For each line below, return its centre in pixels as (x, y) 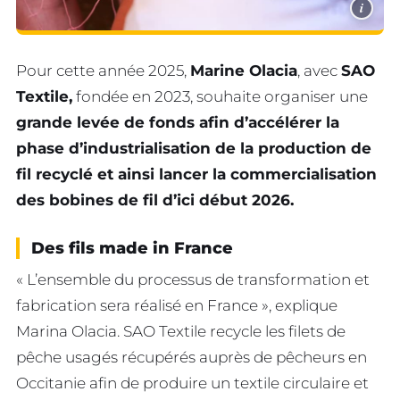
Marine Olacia (244, 70)
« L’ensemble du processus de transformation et (193, 279)
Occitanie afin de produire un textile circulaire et (192, 383)
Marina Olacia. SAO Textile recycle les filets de (181, 331)
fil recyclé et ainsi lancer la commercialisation (196, 174)
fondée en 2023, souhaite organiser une (220, 96)
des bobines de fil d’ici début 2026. (155, 200)
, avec (319, 70)
